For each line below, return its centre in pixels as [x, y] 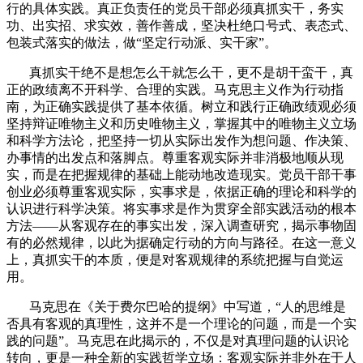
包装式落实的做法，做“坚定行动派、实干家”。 [142, 42]
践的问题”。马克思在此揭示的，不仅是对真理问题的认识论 [178, 340]
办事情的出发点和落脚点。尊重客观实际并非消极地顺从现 [175, 157]
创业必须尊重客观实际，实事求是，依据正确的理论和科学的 [181, 191]
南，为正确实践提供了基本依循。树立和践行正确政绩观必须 [181, 106]
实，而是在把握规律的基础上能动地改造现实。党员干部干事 [181, 174]
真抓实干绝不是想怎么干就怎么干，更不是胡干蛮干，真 [191, 72]
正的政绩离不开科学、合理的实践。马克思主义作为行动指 [175, 89]
